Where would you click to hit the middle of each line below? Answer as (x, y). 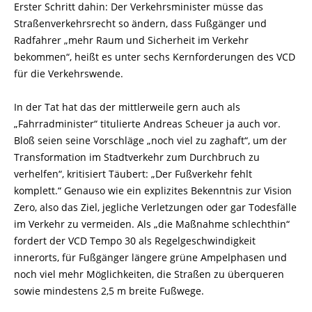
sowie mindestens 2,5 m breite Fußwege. (109, 291)
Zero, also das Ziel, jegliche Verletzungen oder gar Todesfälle (155, 207)
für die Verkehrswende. (69, 73)
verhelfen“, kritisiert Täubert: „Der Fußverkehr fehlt (133, 174)
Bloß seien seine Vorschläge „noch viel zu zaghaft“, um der (150, 140)
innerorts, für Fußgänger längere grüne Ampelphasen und (150, 257)
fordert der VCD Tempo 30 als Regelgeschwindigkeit (135, 241)
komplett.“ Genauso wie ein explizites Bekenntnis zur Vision (153, 190)
